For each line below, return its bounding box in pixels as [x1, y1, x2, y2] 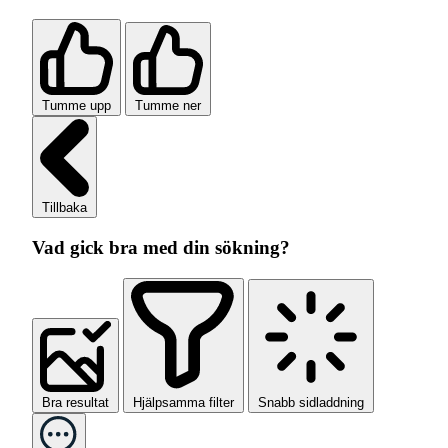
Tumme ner [135, 97, 201, 113]
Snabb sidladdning [258, 394, 364, 410]
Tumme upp [42, 97, 111, 113]
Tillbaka [42, 200, 87, 216]
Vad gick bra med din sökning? [32, 237, 290, 259]
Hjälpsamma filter [133, 394, 234, 410]
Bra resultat [42, 394, 109, 410]
